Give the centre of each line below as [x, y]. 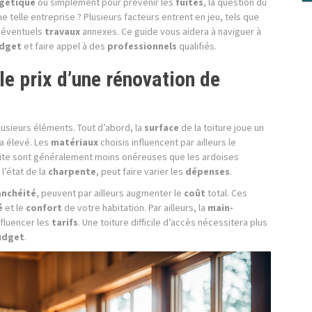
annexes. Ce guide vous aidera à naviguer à [171, 31]
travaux [62, 31]
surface [162, 127]
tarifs [65, 222]
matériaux [75, 142]
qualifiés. [197, 46]
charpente [72, 171]
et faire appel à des [64, 46]
